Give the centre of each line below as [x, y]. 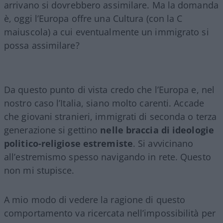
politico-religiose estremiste [68, 143]
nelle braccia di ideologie [157, 130]
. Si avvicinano [163, 143]
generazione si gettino [52, 130]
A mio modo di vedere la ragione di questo [95, 199]
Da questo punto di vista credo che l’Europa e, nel [110, 89]
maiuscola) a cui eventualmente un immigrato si [107, 32]
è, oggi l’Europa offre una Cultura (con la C [93, 18]
